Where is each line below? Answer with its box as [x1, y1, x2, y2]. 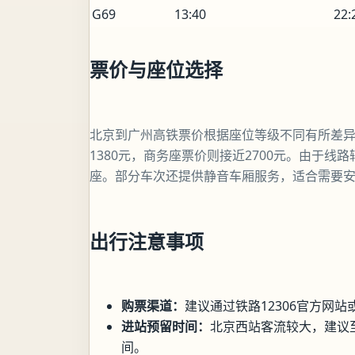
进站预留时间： [121, 318, 210, 336]
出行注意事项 [90, 227, 204, 254]
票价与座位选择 [90, 55, 223, 82]
